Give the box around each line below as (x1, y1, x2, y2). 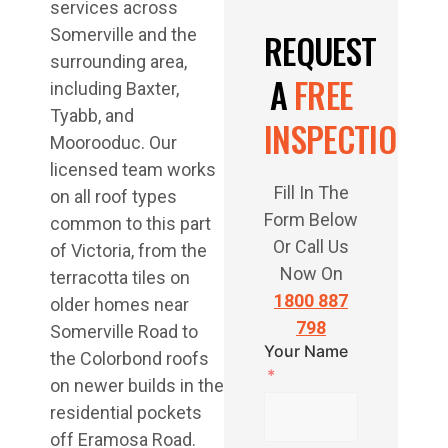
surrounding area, (50, 51, 187, 73)
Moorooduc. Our (50, 132, 177, 154)
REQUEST (264, 25, 377, 77)
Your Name (264, 341, 348, 362)
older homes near (50, 294, 189, 316)
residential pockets (50, 402, 202, 424)
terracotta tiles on (50, 267, 190, 289)
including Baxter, (50, 78, 179, 100)
